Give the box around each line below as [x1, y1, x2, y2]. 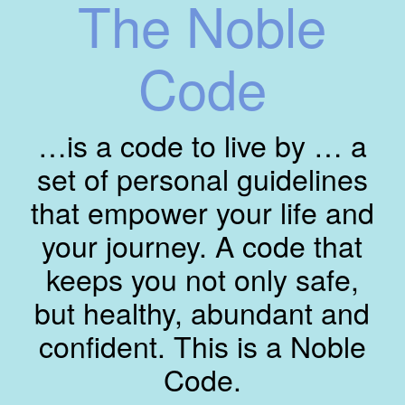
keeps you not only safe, [45, 257, 359, 299]
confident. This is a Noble [38, 324, 366, 366]
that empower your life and [30, 190, 374, 232]
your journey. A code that [42, 223, 363, 266]
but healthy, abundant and [34, 290, 371, 333]
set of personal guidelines [36, 156, 368, 199]
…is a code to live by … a [37, 123, 367, 165]
